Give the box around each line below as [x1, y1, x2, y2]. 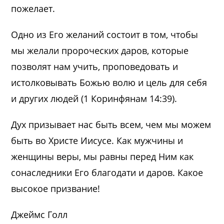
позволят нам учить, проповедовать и [11, 60, 178, 72]
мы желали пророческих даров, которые [11, 44, 189, 56]
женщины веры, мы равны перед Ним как [11, 150, 194, 162]
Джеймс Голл [11, 208, 68, 220]
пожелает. [11, 2, 55, 14]
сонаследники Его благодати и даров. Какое [11, 166, 203, 178]
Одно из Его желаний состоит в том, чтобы [11, 28, 198, 40]
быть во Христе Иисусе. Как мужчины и [11, 134, 183, 146]
